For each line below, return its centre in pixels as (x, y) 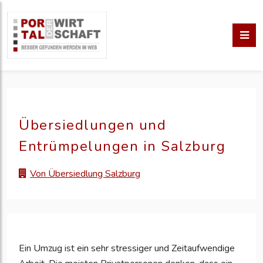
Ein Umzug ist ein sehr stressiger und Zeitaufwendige (127, 249)
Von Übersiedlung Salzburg (85, 174)
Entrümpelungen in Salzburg (122, 146)
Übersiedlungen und (92, 125)
